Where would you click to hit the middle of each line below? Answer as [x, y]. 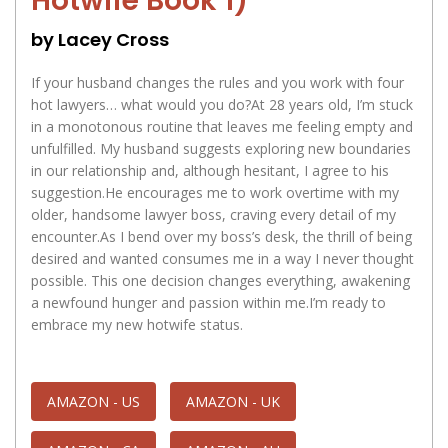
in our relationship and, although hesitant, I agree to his [210, 171]
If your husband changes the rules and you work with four [217, 83]
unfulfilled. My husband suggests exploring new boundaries [221, 149]
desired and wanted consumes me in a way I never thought [222, 259]
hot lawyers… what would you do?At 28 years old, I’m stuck [222, 105]
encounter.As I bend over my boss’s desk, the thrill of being [221, 237]
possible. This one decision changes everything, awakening [220, 281]
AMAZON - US [93, 402]
